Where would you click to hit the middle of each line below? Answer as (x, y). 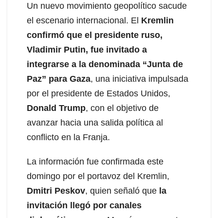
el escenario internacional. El (84, 20)
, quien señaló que (122, 191)
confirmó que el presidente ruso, (95, 35)
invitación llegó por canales (84, 205)
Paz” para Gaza (59, 79)
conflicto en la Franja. (68, 137)
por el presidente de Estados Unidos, (99, 93)
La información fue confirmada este (95, 161)
